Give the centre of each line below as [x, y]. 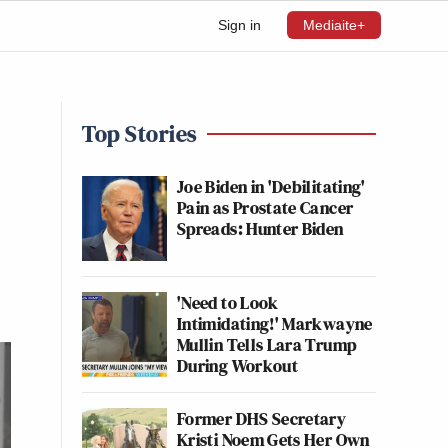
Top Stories [139, 133]
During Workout [238, 365]
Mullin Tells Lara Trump [267, 344]
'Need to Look [228, 302]
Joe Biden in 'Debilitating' [271, 186]
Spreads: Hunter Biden [260, 228]
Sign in [239, 25]
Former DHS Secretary [262, 418]
